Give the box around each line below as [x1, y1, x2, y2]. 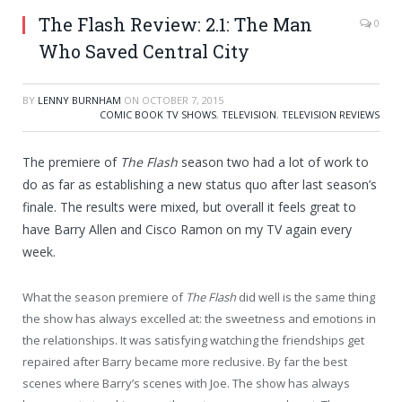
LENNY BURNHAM [38, 93, 121, 108]
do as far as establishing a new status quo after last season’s [22, 176, 377, 194]
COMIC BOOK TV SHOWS [100, 108, 216, 122]
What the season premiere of [22, 289, 186, 306]
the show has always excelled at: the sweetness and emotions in [22, 310, 376, 328]
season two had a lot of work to [178, 153, 369, 171]
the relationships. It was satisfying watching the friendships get [22, 332, 364, 349]
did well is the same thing [236, 289, 375, 306]
